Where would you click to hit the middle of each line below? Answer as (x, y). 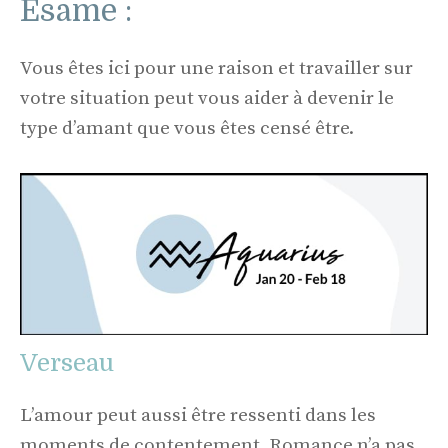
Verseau (67, 362)
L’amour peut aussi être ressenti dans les (198, 415)
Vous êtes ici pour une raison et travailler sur (216, 69)
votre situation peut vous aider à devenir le (207, 99)
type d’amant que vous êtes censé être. (187, 129)
